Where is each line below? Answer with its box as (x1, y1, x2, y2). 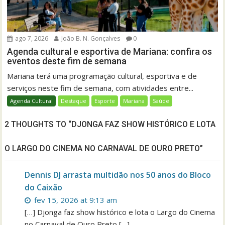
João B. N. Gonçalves (60, 34, 121, 43)
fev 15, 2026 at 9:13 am (32, 195, 118, 205)
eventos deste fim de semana (7, 56, 129, 67)
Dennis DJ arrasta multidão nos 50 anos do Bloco (25, 169, 211, 181)
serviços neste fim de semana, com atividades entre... (7, 83, 194, 93)
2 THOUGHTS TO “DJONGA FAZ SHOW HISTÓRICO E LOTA (5, 120, 216, 130)
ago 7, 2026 (14, 34, 49, 43)
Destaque (61, 97, 87, 105)
